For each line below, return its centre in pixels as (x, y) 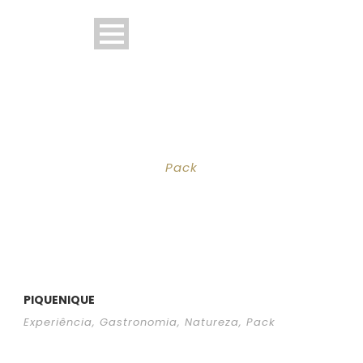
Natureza (212, 322)
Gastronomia (139, 322)
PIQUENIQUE (59, 300)
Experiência (58, 322)
